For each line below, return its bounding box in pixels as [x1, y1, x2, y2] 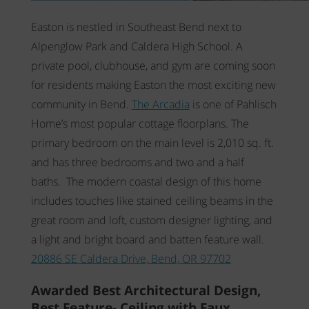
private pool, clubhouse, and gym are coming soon [30, 58, 275, 74]
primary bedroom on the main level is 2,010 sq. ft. [30, 135, 274, 151]
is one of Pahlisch [189, 97, 277, 112]
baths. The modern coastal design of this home [30, 174, 261, 190]
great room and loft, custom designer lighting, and [30, 212, 272, 228]
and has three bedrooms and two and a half [30, 154, 244, 170]
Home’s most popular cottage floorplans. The [30, 116, 249, 132]
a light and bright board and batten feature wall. [30, 232, 264, 248]
